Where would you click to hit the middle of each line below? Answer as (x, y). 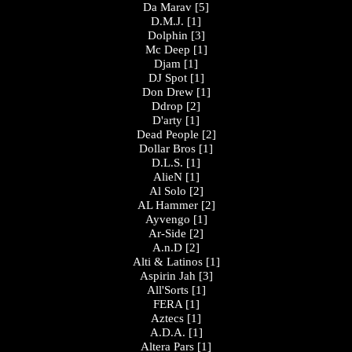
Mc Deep (167, 49)
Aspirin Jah (167, 276)
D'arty (167, 120)
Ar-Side (167, 233)
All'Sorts (167, 290)
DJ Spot (167, 78)
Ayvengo (167, 219)
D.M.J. (167, 21)
